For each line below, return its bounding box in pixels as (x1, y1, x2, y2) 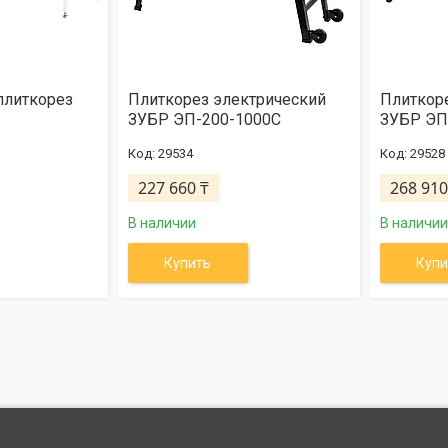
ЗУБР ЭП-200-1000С (127, 110, 281, 129)
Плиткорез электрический (127, 90, 326, 109)
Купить (164, 255, 212, 271)
